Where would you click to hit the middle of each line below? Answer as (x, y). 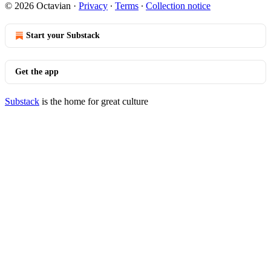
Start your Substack (63, 35)
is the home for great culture (94, 101)
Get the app (37, 72)
